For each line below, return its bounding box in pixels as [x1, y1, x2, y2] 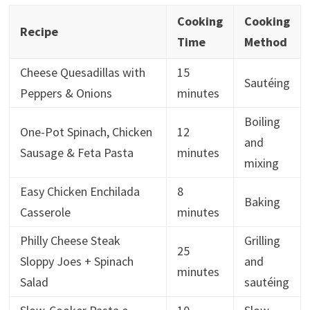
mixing [244, 154, 279, 171]
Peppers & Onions [19, 84, 112, 101]
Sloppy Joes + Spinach [19, 253, 134, 269]
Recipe [19, 23, 58, 39]
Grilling [244, 232, 280, 248]
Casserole [19, 203, 71, 220]
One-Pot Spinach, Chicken [19, 123, 152, 140]
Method [244, 33, 287, 50]
